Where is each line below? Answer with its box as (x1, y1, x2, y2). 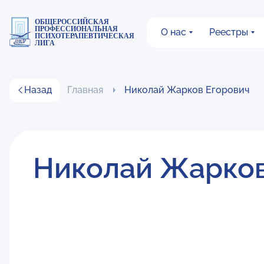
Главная (67, 84, 103, 95)
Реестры (209, 26, 248, 38)
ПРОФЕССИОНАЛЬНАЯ (35, 24, 118, 33)
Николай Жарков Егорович (124, 84, 249, 95)
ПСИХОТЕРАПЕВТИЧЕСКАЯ (35, 31, 135, 40)
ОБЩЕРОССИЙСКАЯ (35, 17, 110, 26)
